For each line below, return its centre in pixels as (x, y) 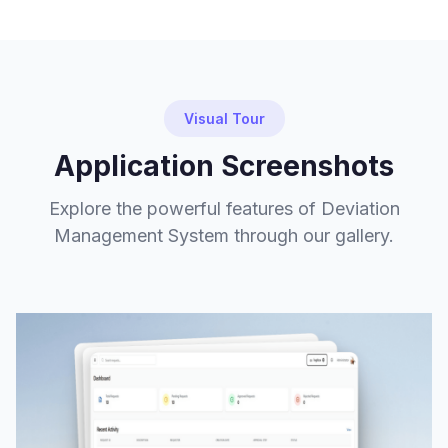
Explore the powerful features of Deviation (224, 209)
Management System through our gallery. (224, 236)
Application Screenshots (224, 165)
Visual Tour (224, 118)
